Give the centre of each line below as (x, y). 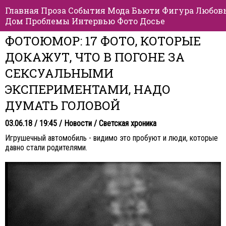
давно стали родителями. (46, 148)
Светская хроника (128, 123)
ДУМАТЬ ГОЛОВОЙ (63, 105)
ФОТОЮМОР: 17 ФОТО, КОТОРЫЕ (103, 41)
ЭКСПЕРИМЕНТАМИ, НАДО (88, 89)
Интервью (93, 21)
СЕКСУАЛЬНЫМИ (59, 73)
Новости (78, 123)
